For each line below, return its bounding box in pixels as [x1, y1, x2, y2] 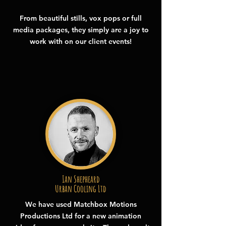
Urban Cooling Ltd [55, 183, 106, 195]
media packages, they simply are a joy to [13, 25, 149, 34]
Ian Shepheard [62, 173, 100, 185]
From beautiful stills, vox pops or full [20, 14, 142, 23]
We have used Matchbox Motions [25, 200, 137, 209]
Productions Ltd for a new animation [20, 211, 141, 220]
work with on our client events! [30, 37, 132, 46]
